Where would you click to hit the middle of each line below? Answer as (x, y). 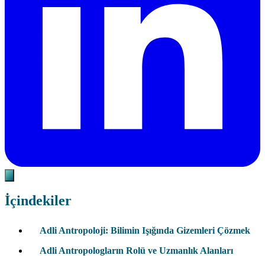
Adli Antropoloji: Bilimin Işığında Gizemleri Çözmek (145, 231)
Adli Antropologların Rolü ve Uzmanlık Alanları (136, 251)
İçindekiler (38, 201)
